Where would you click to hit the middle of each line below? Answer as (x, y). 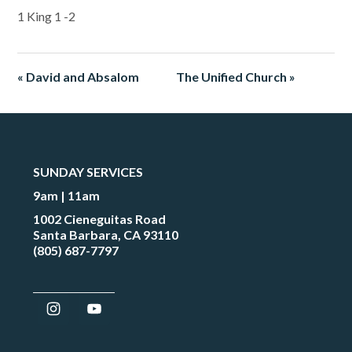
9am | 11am (67, 195)
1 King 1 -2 (47, 16)
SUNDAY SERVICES (88, 172)
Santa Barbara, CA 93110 (106, 235)
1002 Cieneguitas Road (100, 219)
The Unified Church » (236, 77)
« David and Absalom (79, 77)
